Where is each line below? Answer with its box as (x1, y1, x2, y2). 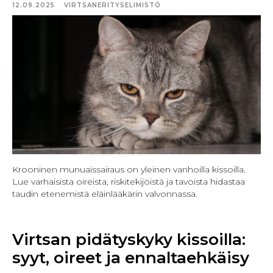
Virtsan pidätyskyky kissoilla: (12, 230, 246, 250)
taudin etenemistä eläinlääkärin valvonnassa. (12, 188, 197, 200)
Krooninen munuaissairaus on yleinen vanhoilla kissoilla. (12, 164, 246, 175)
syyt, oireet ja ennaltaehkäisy (12, 248, 249, 268)
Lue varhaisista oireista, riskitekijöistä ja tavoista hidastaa (12, 176, 245, 188)
